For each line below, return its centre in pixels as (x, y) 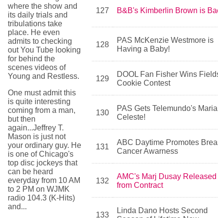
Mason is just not (37, 136)
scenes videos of (37, 67)
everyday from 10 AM (44, 180)
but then (22, 119)
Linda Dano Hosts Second (163, 210)
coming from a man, (42, 110)
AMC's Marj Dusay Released (167, 176)
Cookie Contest (144, 83)
